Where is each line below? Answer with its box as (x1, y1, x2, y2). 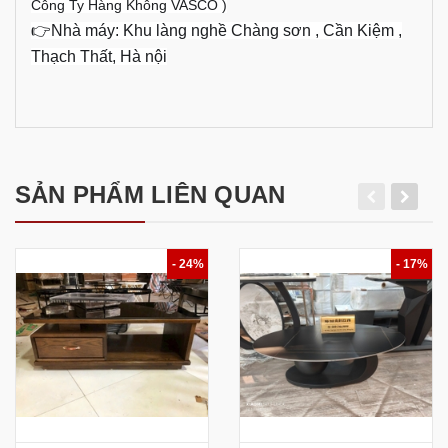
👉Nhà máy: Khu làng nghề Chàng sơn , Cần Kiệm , (31, 21, 402, 39)
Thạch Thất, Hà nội (31, 47, 167, 65)
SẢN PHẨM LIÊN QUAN (15, 180, 286, 208)
